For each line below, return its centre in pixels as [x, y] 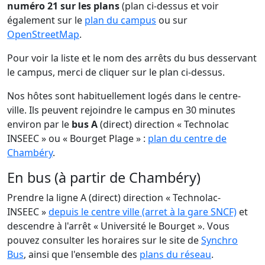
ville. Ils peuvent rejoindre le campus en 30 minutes [121, 110]
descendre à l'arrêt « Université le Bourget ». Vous [118, 226]
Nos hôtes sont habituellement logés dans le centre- [124, 96]
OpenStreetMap [43, 34]
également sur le [46, 20]
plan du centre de [187, 138]
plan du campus [120, 20]
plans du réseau [175, 254]
